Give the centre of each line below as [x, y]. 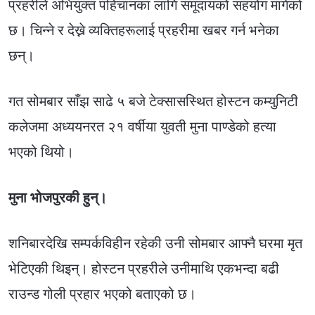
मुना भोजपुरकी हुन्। [58, 198]
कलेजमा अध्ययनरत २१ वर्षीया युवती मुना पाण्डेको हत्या [142, 127]
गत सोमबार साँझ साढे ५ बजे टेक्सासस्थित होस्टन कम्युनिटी [153, 101]
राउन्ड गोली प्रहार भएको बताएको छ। [102, 293]
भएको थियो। [41, 152]
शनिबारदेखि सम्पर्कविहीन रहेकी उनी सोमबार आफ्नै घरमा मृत [155, 243]
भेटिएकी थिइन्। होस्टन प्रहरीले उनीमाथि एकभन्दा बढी [144, 268]
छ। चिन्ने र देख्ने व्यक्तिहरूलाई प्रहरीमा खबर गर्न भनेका [144, 30]
